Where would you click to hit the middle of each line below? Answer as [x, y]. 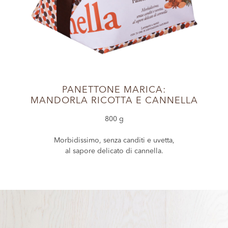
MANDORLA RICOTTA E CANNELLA [114, 101]
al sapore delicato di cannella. [114, 151]
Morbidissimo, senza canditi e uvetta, [114, 140]
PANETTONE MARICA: [114, 90]
